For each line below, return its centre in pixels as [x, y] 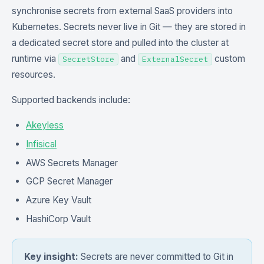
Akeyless [45, 125]
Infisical [41, 144]
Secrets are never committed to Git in [156, 256]
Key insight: [51, 256]
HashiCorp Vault [58, 219]
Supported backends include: [71, 100]
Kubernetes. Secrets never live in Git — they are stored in [129, 27]
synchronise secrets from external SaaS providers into [122, 11]
